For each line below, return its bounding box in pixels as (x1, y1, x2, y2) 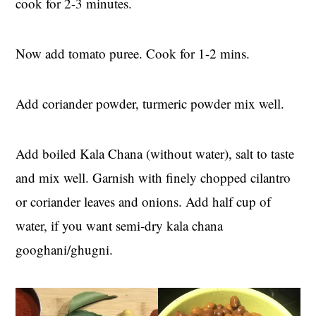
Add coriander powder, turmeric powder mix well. (16, 95, 285, 113)
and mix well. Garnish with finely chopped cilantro (16, 169, 291, 187)
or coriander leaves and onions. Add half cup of (16, 193, 272, 211)
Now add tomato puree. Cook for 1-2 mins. (16, 44, 250, 63)
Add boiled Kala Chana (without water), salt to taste (16, 145, 295, 163)
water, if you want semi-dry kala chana (16, 217, 224, 235)
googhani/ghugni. (16, 241, 114, 259)
